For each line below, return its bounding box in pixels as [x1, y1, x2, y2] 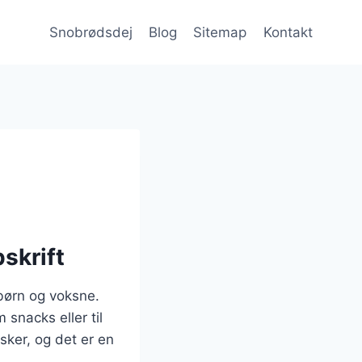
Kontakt [263, 23, 313, 40]
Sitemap [193, 23, 247, 40]
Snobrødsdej [48, 23, 133, 40]
